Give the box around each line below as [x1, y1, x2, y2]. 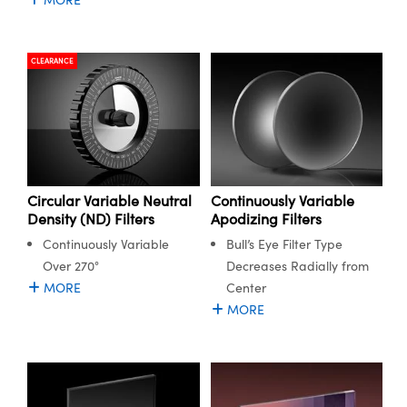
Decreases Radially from [225, 256, 369, 274]
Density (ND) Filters [27, 208, 154, 228]
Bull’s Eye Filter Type [225, 234, 342, 253]
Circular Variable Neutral [27, 190, 192, 210]
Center [225, 278, 266, 296]
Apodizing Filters [210, 208, 322, 228]
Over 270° [43, 256, 99, 274]
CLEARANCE [31, 55, 74, 65]
